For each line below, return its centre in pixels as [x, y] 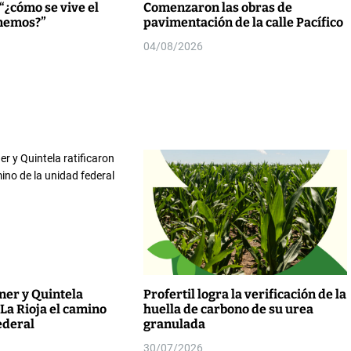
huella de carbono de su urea [228, 309]
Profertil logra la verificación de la [244, 294]
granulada [174, 324]
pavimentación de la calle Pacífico [243, 22]
